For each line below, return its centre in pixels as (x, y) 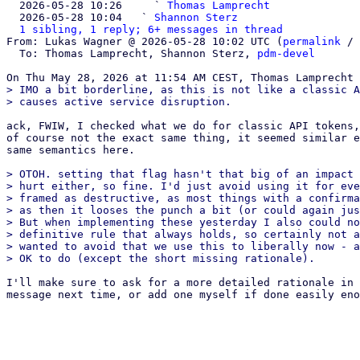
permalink (312, 41)
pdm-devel (286, 53)
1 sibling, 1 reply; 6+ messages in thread (151, 29)
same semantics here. (71, 150)
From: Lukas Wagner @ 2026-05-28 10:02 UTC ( (145, 41)
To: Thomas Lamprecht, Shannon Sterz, (138, 53)
